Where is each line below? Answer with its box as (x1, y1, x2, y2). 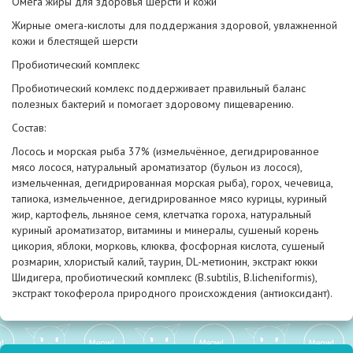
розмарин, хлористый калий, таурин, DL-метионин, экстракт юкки (12, 255, 318, 269)
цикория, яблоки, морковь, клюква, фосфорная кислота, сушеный (12, 239, 325, 253)
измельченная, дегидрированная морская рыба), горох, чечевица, (12, 176, 333, 190)
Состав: (12, 121, 46, 135)
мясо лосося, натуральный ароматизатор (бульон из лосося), (12, 160, 302, 174)
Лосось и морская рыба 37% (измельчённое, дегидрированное (12, 144, 319, 158)
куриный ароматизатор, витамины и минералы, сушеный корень (12, 223, 318, 237)
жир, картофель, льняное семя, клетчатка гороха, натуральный (12, 207, 311, 221)
